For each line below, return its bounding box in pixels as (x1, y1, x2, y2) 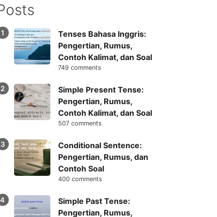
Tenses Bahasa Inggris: (58, 29, 146, 39)
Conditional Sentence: (58, 140, 142, 151)
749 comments (58, 64, 101, 72)
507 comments (58, 120, 102, 127)
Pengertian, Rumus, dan (58, 152, 148, 162)
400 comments (58, 175, 102, 183)
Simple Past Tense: (58, 196, 130, 206)
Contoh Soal (58, 164, 104, 174)
